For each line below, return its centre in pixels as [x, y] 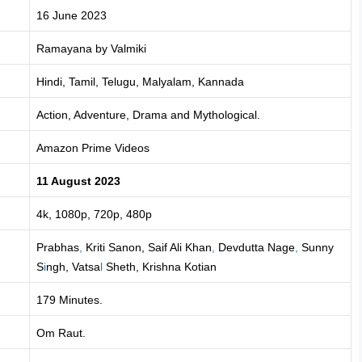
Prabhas [58, 247]
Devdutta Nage [255, 247]
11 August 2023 [78, 181]
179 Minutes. [69, 299]
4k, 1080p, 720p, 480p [94, 214]
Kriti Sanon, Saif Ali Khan [147, 247]
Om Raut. [61, 333]
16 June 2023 [72, 15]
